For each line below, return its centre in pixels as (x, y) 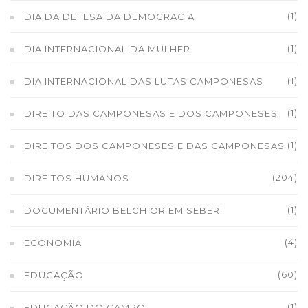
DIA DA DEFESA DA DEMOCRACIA (109, 16)
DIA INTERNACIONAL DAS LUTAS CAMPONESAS (144, 81)
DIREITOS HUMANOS (77, 178)
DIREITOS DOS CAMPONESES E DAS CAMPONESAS (154, 146)
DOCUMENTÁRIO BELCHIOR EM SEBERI (123, 210)
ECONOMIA (53, 243)
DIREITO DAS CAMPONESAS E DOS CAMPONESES (151, 113)
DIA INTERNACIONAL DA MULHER (107, 49)
